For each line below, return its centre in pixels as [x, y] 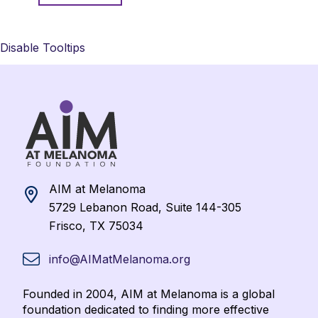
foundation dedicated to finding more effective [146, 309]
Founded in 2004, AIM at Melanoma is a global [149, 294]
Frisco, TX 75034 [96, 226]
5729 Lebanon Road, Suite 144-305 [145, 208]
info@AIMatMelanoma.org [119, 259]
